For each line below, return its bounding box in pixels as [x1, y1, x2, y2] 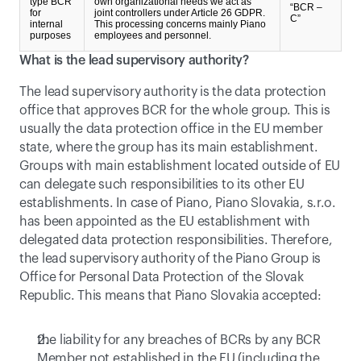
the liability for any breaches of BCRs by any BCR [37, 334, 321, 346]
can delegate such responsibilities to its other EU [19, 178, 305, 191]
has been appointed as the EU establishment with [19, 215, 310, 228]
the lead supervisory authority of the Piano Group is [19, 252, 322, 265]
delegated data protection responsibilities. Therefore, [19, 234, 333, 247]
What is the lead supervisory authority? [19, 54, 249, 67]
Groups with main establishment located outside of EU [19, 160, 341, 172]
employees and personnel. [94, 30, 211, 41]
